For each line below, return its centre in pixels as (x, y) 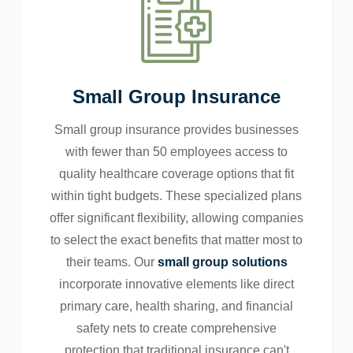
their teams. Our (111, 262)
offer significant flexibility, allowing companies (176, 218)
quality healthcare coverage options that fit (176, 174)
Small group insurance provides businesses (176, 130)
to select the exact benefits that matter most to (176, 240)
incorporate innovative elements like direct (176, 284)
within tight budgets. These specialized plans (176, 196)
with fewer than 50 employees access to (176, 152)
